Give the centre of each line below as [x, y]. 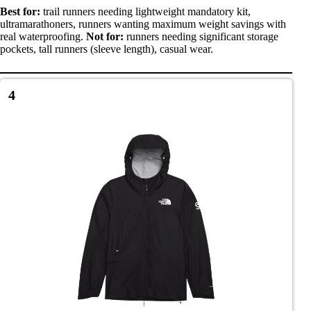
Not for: [105, 36]
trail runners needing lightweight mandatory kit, [145, 11]
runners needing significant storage [201, 36]
